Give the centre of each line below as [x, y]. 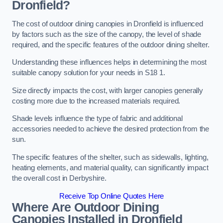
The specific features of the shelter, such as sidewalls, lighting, [110, 157]
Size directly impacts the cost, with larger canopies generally [108, 90]
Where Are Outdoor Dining [86, 207]
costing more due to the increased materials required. [96, 101]
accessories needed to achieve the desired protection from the [111, 129]
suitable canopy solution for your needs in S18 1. [89, 73]
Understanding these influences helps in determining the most [110, 62]
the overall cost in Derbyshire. [59, 178]
